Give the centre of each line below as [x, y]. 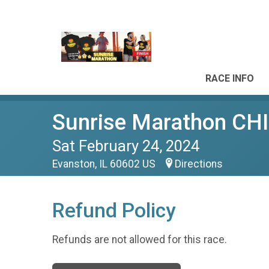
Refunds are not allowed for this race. [140, 239]
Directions [199, 164]
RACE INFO [230, 78]
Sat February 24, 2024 [126, 146]
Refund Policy [114, 210]
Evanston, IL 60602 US [105, 164]
